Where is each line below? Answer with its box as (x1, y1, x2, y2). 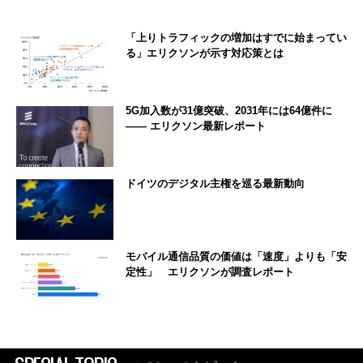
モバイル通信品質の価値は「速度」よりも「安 (126, 250, 347, 263)
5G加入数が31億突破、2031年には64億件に (126, 104, 332, 117)
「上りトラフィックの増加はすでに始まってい (126, 31, 347, 44)
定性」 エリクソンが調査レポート (126, 265, 294, 278)
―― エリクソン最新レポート (126, 119, 266, 132)
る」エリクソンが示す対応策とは (126, 46, 284, 59)
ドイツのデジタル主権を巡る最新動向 (126, 177, 305, 190)
